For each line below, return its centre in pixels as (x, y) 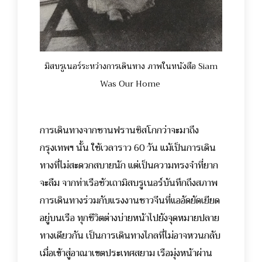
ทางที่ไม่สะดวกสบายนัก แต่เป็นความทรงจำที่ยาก (129, 165)
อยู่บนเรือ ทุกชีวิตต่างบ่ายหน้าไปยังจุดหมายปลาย (130, 218)
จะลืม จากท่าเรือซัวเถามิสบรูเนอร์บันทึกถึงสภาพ (129, 183)
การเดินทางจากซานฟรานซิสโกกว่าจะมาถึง (119, 130)
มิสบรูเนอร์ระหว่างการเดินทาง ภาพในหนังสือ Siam (131, 66)
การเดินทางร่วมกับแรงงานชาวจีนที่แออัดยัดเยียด (130, 200)
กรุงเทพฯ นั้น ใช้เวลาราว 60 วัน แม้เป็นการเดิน (128, 148)
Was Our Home (131, 83)
